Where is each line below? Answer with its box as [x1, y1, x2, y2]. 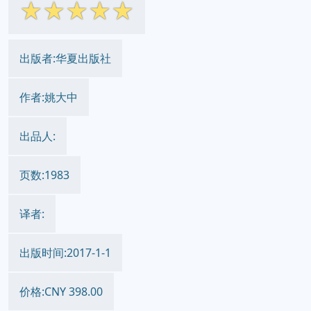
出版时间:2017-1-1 [19, 245, 111, 260]
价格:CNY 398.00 [19, 284, 103, 299]
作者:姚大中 [19, 90, 78, 105]
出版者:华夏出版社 [19, 51, 111, 66]
